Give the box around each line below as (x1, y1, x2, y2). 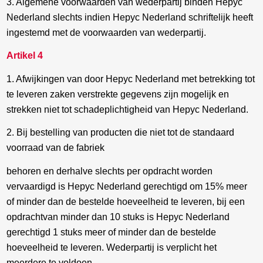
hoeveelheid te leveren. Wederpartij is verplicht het (6, 242, 217, 252)
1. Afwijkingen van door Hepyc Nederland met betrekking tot (6, 73, 255, 84)
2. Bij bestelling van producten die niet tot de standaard (6, 127, 235, 138)
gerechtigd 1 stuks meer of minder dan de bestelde (6, 227, 217, 237)
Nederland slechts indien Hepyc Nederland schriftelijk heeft (6, 12, 254, 22)
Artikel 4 (6, 50, 43, 61)
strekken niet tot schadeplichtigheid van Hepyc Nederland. (6, 104, 249, 114)
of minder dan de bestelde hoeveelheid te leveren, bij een (6, 196, 245, 207)
